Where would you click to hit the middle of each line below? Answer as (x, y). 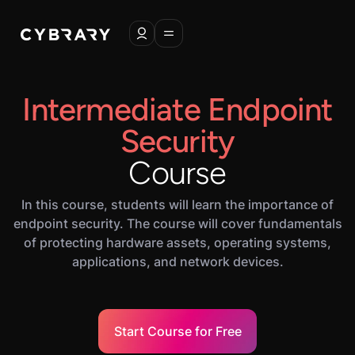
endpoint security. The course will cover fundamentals (177, 223)
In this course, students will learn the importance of (177, 204)
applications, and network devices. (177, 261)
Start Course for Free (177, 331)
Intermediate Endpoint (177, 109)
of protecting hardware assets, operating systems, (177, 242)
